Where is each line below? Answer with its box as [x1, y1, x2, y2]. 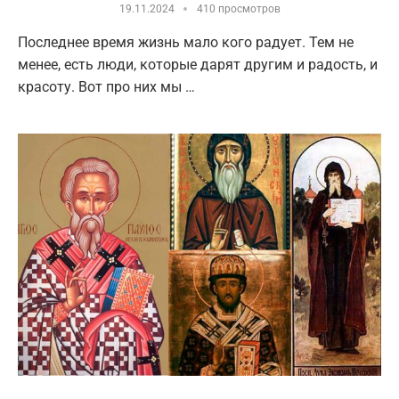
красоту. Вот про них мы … [18, 77, 195, 95]
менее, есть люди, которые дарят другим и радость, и [18, 55, 378, 73]
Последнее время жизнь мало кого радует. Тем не [18, 33, 354, 51]
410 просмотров [196, 2, 281, 15]
